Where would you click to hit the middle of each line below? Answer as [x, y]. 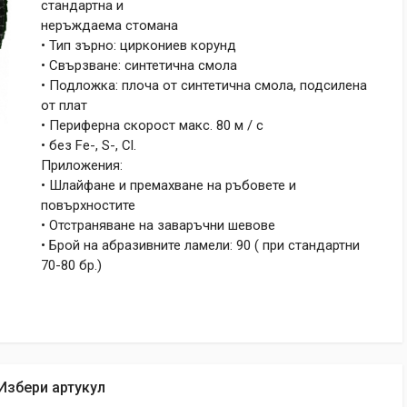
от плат [64, 105]
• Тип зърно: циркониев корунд [139, 45]
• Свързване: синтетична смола [139, 65]
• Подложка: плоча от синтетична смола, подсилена [204, 85]
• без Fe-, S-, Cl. [89, 145]
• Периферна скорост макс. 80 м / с [152, 125]
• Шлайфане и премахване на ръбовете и [169, 185]
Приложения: [82, 165]
